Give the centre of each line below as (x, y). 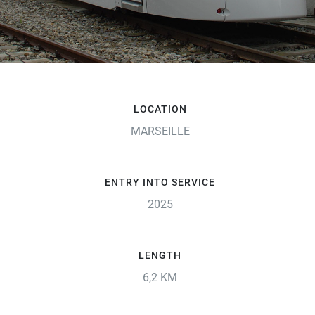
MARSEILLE (160, 131)
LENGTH (160, 255)
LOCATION (160, 109)
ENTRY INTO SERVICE (160, 182)
